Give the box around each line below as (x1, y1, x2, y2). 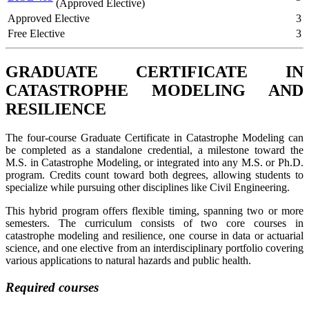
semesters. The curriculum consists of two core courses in (6, 217, 303, 230)
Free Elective (8, 27, 65, 39)
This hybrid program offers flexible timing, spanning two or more (6, 205, 303, 217)
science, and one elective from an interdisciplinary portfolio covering (6, 242, 303, 255)
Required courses (6, 280, 99, 295)
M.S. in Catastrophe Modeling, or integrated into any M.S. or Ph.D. (6, 157, 303, 169)
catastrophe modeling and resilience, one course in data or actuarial (6, 230, 303, 242)
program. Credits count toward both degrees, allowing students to (6, 169, 303, 181)
